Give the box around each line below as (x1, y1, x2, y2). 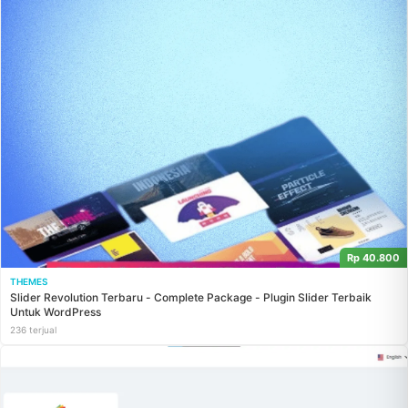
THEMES (10, 275, 47, 287)
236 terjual (10, 323, 56, 335)
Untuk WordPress (10, 304, 101, 319)
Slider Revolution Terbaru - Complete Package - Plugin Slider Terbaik (10, 290, 372, 304)
